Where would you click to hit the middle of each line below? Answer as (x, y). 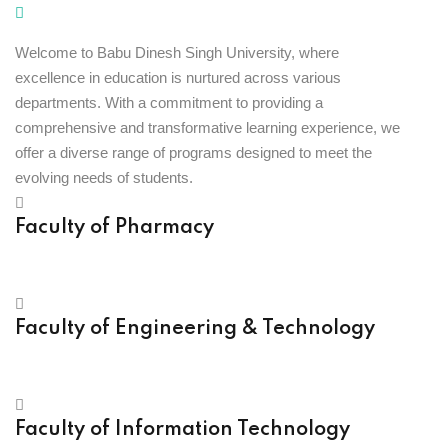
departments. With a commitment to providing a (169, 103)
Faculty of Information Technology (182, 430)
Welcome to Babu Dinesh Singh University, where (177, 53)
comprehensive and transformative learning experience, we (207, 128)
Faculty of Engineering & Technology (195, 329)
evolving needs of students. (104, 178)
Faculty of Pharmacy (114, 228)
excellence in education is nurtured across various (178, 78)
